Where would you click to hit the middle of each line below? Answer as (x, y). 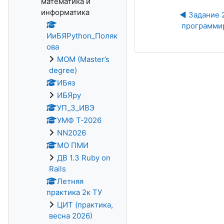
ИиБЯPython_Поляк (82, 36)
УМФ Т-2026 (79, 120)
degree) (63, 70)
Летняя (70, 181)
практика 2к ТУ (74, 192)
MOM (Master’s (83, 59)
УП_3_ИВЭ (76, 108)
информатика (65, 12)
